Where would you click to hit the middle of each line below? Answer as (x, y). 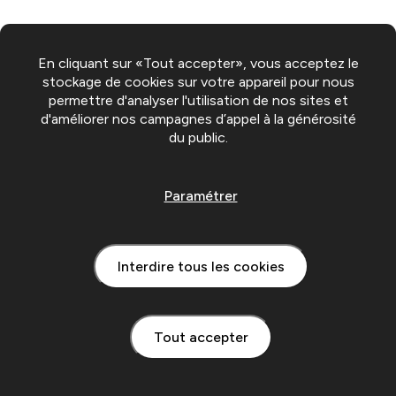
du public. (198, 137)
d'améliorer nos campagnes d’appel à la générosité (198, 119)
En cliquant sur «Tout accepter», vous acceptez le (198, 63)
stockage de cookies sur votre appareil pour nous (198, 82)
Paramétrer (201, 195)
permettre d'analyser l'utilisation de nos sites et (198, 100)
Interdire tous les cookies (201, 266)
